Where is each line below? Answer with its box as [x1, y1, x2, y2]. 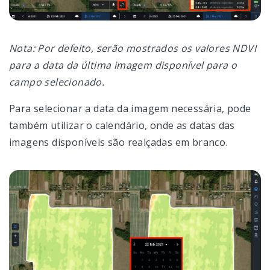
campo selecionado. [9, 75, 105, 89]
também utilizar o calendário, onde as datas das [9, 118, 235, 132]
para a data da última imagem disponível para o [9, 58, 237, 72]
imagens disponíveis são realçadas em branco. [9, 135, 228, 149]
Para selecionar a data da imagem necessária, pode [9, 101, 251, 115]
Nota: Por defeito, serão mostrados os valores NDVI [9, 41, 256, 55]
